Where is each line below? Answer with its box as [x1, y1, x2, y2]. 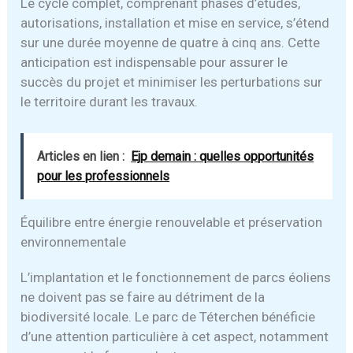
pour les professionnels [37, 169, 170, 184]
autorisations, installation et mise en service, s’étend [20, 15, 330, 32]
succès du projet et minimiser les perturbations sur [20, 74, 323, 91]
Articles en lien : [37, 149, 125, 165]
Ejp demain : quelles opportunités [131, 149, 314, 165]
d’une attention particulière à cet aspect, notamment [20, 329, 329, 345]
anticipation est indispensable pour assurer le [20, 54, 288, 71]
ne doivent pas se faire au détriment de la [20, 289, 266, 306]
